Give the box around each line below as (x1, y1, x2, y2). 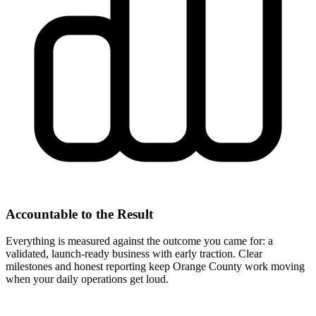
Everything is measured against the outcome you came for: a (6, 235, 273, 248)
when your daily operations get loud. (6, 273, 169, 286)
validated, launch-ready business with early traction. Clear (6, 248, 262, 260)
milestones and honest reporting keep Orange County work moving (6, 260, 305, 273)
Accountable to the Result (6, 206, 153, 221)
